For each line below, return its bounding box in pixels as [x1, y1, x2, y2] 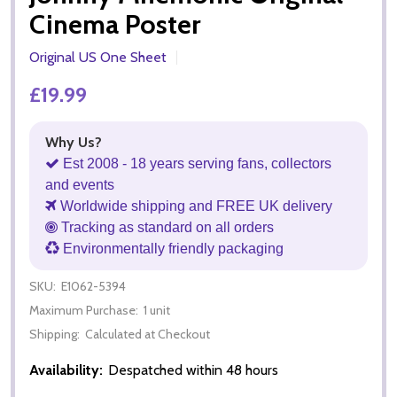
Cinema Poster [29, 7, 200, 41]
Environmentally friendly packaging [59, 240, 284, 256]
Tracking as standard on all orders [58, 219, 274, 235]
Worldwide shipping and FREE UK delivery [57, 198, 332, 214]
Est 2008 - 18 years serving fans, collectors [59, 155, 331, 171]
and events [45, 176, 114, 192]
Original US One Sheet [29, 48, 167, 66]
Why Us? [45, 133, 102, 151]
